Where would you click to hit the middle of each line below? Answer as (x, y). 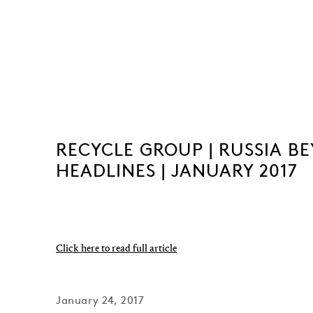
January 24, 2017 (100, 300)
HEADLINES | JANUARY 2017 (177, 170)
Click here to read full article (116, 248)
